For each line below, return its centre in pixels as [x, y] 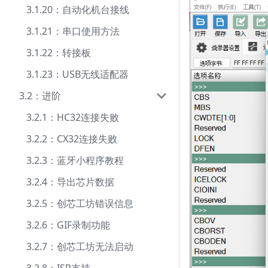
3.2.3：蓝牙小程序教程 [75, 160]
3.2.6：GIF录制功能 [68, 225]
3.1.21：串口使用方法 [73, 31]
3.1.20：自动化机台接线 [78, 10]
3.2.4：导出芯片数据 [70, 182]
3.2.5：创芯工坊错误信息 [80, 203]
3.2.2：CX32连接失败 [72, 139]
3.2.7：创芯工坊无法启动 [80, 246]
